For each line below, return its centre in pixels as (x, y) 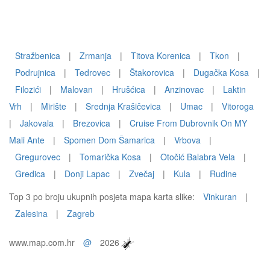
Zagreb (81, 213)
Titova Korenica (161, 55)
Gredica (30, 174)
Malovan (77, 89)
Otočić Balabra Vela (198, 157)
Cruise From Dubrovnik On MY (188, 123)
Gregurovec (38, 157)
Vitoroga (238, 106)
